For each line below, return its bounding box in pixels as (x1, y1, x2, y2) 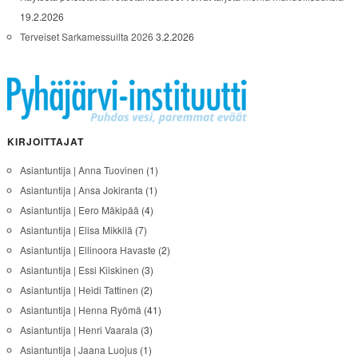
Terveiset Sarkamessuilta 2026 (19, 29, 153, 43)
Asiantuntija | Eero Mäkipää (19, 202, 139, 217)
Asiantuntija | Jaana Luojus (19, 342, 137, 356)
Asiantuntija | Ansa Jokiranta (19, 182, 143, 197)
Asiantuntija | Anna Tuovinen (19, 162, 144, 177)
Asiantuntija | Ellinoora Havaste (19, 242, 156, 257)
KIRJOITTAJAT (6, 133, 84, 149)
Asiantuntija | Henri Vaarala (19, 322, 138, 336)
